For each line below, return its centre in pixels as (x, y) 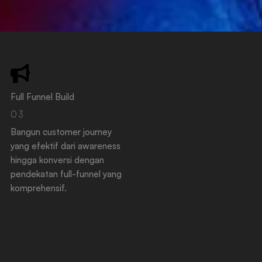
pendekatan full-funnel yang (66, 174)
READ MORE (39, 235)
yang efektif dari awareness (65, 146)
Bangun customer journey (61, 132)
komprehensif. (38, 188)
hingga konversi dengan (57, 160)
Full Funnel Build (42, 97)
